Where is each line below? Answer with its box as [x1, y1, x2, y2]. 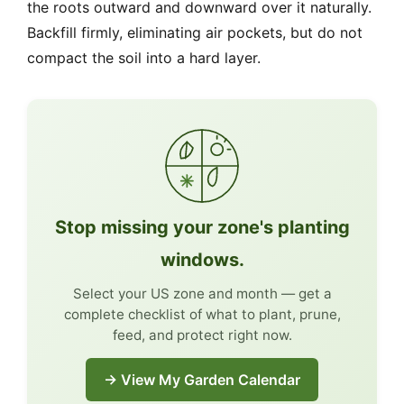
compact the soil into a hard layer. [27, 49, 261, 68]
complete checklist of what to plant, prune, [63, 306, 341, 324]
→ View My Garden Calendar [104, 371, 300, 390]
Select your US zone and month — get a [72, 285, 332, 303]
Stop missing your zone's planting [54, 216, 350, 239]
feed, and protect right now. [112, 326, 292, 344]
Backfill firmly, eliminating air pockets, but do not [27, 23, 363, 42]
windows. [160, 249, 244, 271]
